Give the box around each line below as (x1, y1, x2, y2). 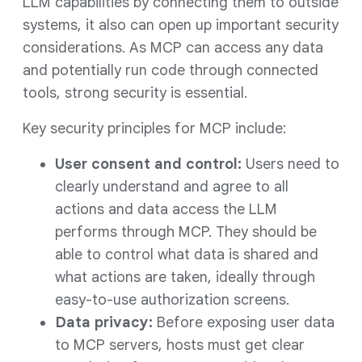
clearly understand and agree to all (55, 178, 288, 196)
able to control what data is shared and (55, 246, 318, 263)
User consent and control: (55, 155, 242, 173)
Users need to (242, 155, 339, 173)
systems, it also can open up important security (23, 16, 339, 34)
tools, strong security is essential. (23, 84, 247, 102)
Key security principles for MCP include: (23, 120, 286, 137)
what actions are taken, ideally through (55, 268, 315, 286)
